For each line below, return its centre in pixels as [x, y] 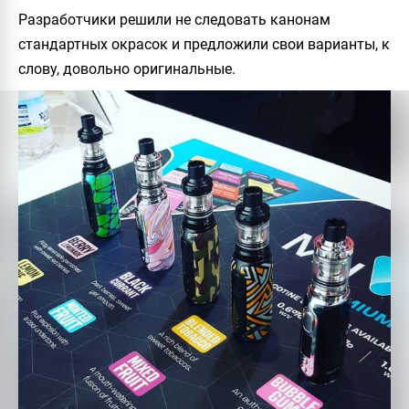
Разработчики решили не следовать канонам [174, 20]
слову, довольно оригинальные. [127, 69]
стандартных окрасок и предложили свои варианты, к [204, 45]
